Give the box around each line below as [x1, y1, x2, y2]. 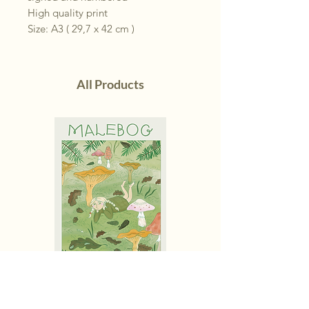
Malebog [88, 288, 133, 301]
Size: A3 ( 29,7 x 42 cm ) [28, 21, 134, 35]
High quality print [28, 6, 108, 19]
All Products [77, 76, 144, 92]
